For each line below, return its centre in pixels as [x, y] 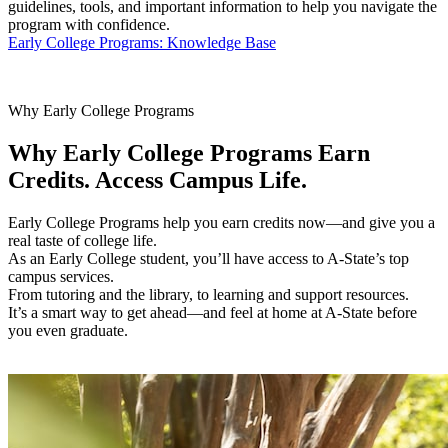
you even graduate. [68, 330]
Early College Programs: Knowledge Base [142, 42]
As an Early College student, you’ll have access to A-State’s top [208, 258]
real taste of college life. [82, 240]
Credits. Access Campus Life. [157, 179]
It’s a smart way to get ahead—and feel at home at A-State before [212, 312]
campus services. [61, 276]
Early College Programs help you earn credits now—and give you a [221, 222]
